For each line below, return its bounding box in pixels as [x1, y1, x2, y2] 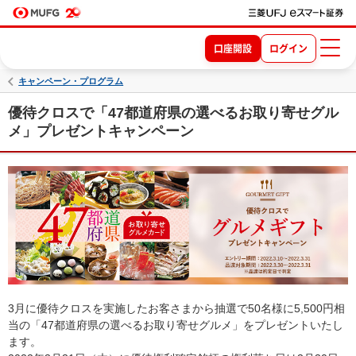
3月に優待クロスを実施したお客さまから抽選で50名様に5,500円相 [8, 301, 345, 315]
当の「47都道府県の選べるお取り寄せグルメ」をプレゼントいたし [8, 318, 343, 331]
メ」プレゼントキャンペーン [8, 123, 194, 139]
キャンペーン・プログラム [18, 75, 124, 86]
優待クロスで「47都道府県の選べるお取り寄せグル [8, 105, 339, 121]
